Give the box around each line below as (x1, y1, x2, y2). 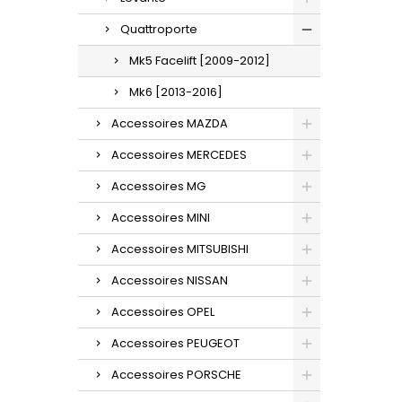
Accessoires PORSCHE (111, 365, 241, 383)
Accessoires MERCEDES (111, 145, 247, 163)
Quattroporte (120, 20, 197, 38)
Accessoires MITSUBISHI (111, 240, 249, 258)
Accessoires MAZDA (111, 114, 228, 132)
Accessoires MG (111, 177, 205, 195)
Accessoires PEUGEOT (111, 334, 240, 352)
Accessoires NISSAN (111, 271, 228, 289)
